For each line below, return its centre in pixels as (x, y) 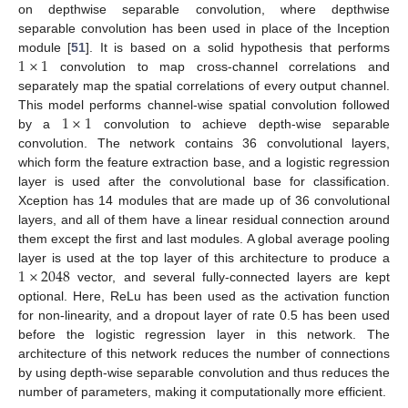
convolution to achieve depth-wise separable (241, 123)
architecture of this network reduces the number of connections (204, 353)
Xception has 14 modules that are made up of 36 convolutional (204, 200)
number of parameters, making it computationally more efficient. (202, 391)
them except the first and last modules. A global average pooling (204, 238)
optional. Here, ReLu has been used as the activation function (204, 296)
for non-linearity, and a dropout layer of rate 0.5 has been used (204, 315)
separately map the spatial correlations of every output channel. (204, 85)
